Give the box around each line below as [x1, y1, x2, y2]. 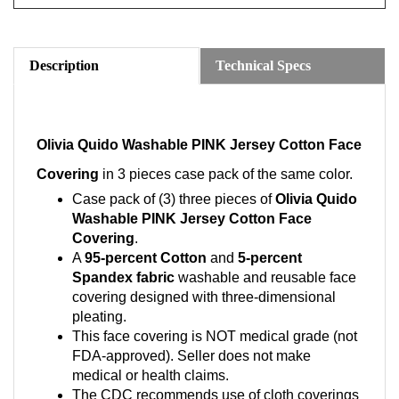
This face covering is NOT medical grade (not [72, 322, 357, 337]
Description [29, 51, 99, 66]
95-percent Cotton [85, 243, 207, 258]
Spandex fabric [72, 263, 175, 278]
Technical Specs [216, 51, 311, 66]
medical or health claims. [72, 361, 229, 376]
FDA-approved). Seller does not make [72, 341, 311, 356]
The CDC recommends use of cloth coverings [72, 380, 359, 395]
